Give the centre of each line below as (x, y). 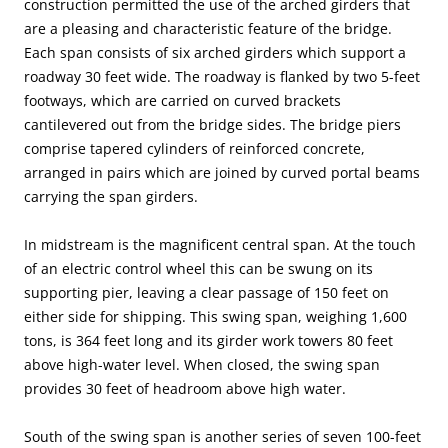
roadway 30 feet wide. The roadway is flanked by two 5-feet (222, 77)
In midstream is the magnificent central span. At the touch (220, 245)
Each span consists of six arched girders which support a (215, 53)
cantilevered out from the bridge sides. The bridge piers (212, 125)
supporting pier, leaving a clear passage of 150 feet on (206, 293)
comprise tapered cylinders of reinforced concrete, (194, 149)
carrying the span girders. (111, 197)
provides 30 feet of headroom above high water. (185, 389)
